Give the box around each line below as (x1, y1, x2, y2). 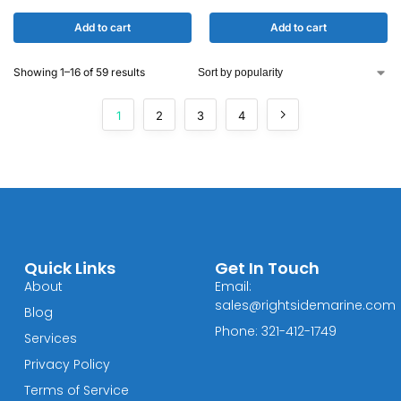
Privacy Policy (23, 354, 110, 373)
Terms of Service (23, 380, 129, 399)
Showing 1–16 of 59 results (13, 65, 145, 79)
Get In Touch (214, 256, 320, 279)
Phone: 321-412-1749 (214, 321, 337, 340)
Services (23, 328, 77, 347)
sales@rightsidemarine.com (214, 295, 396, 314)
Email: (214, 277, 252, 295)
